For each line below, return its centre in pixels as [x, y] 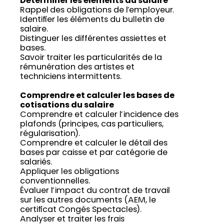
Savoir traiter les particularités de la [91, 58]
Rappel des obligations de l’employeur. [97, 11]
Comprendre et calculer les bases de [97, 96]
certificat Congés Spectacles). [81, 210]
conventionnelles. [55, 182]
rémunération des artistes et [77, 68]
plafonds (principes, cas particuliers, [92, 125]
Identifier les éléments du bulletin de [92, 20]
